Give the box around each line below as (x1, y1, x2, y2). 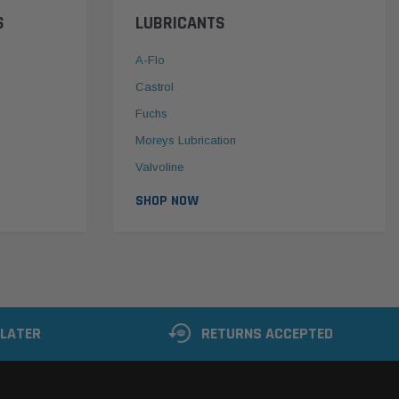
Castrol (135, 80, 174, 94)
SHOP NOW (135, 191, 199, 211)
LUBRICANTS (135, 12, 225, 36)
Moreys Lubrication (135, 134, 236, 148)
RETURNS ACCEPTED (201, 323, 333, 345)
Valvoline (135, 160, 183, 175)
